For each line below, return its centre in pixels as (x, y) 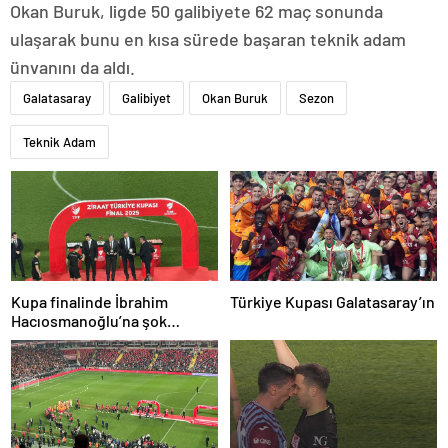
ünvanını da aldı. (72, 67)
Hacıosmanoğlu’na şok (89, 321)
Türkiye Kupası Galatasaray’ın (332, 302)
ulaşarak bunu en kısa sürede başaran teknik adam (208, 39)
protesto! (44, 340)
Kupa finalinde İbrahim (89, 302)
